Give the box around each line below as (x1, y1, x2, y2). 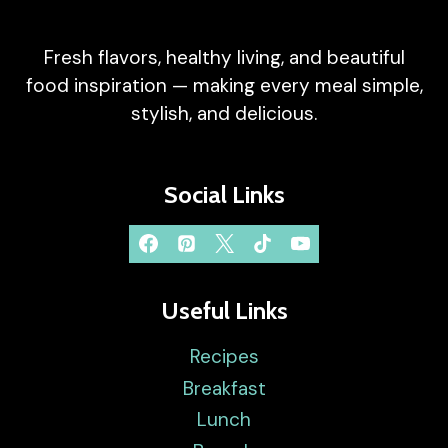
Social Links (163, 179, 285, 209)
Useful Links (160, 295, 288, 325)
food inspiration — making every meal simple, (25, 72, 423, 98)
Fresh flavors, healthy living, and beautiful (43, 44, 405, 70)
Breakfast (182, 375, 266, 401)
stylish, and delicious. (131, 100, 317, 126)
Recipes (189, 343, 259, 369)
